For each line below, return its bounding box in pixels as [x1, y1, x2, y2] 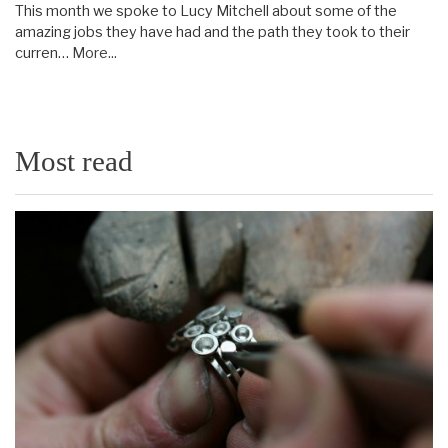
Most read [15, 145, 133, 178]
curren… [15, 44, 72, 63]
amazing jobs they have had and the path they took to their [15, 23, 410, 42]
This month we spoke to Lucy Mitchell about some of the [15, 2, 397, 21]
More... [72, 44, 117, 63]
